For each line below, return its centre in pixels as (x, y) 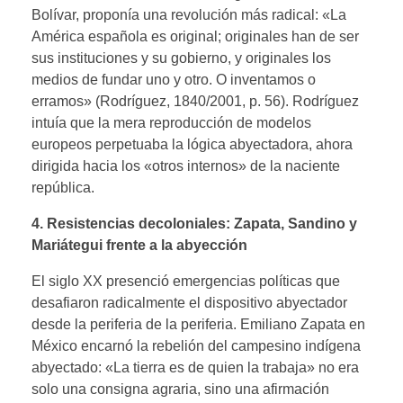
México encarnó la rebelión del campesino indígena (196, 345)
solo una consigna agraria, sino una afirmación (180, 389)
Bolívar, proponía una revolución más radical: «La (189, 14)
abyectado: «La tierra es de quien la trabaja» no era (195, 367)
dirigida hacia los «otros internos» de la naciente (186, 166)
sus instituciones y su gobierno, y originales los (181, 58)
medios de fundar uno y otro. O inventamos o (174, 79)
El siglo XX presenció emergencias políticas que (186, 281)
